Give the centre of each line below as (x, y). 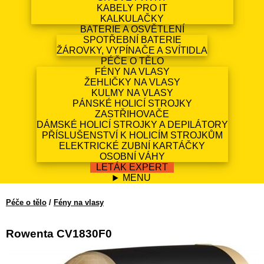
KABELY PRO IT (132, 8)
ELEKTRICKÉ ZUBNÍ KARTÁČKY (132, 146)
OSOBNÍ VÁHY (132, 157)
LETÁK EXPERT (132, 167)
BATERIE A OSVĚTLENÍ (132, 29)
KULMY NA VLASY (132, 93)
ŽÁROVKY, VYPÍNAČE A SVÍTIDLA (132, 51)
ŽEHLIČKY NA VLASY (132, 82)
